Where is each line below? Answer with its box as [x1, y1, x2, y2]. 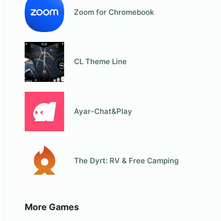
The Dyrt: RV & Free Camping [74, 156, 179, 166]
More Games [24, 202, 79, 213]
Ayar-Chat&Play [74, 106, 133, 116]
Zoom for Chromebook [74, 7, 154, 17]
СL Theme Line [74, 57, 127, 67]
